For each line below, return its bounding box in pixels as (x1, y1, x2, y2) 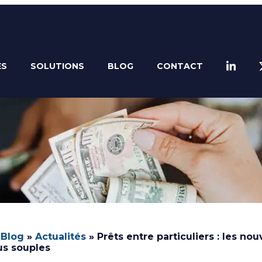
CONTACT (156, 61, 203, 72)
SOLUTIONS (30, 61, 84, 72)
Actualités (35, 231, 86, 243)
